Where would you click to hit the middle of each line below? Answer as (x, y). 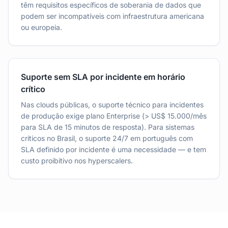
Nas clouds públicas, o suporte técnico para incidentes (112, 105)
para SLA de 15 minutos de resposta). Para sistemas (108, 127)
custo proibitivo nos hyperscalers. (77, 161)
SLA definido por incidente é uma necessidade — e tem (113, 149)
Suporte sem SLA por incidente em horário (103, 77)
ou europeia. (41, 27)
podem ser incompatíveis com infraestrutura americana (112, 16)
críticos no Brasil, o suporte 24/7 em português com (107, 138)
